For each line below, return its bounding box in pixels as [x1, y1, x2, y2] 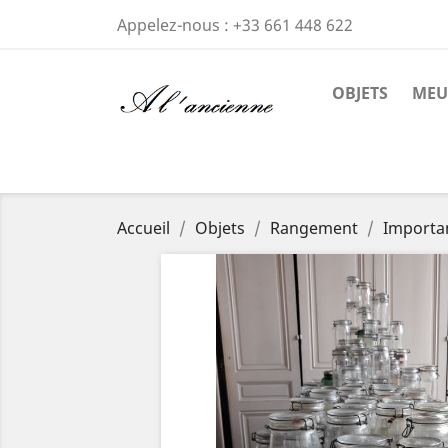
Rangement [270, 217, 358, 239]
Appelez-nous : [117, 14, 233, 36]
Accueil [117, 217, 170, 239]
